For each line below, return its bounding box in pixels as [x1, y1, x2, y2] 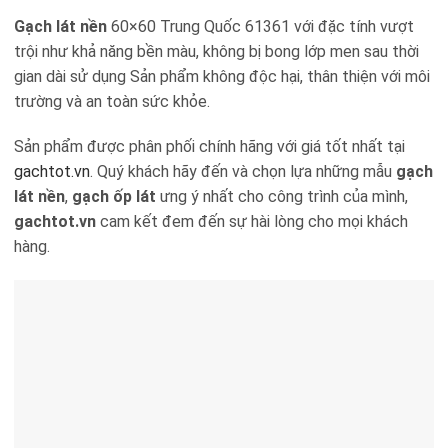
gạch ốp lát [72, 187, 156, 207]
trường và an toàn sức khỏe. [14, 91, 210, 111]
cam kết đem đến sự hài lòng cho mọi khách [96, 212, 408, 232]
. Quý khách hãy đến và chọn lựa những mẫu [90, 162, 396, 182]
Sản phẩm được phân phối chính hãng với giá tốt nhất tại [14, 137, 405, 157]
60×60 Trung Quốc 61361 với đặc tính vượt [107, 16, 414, 36]
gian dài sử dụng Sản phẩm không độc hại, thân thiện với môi [14, 66, 430, 86]
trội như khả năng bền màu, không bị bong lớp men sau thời [14, 41, 419, 61]
